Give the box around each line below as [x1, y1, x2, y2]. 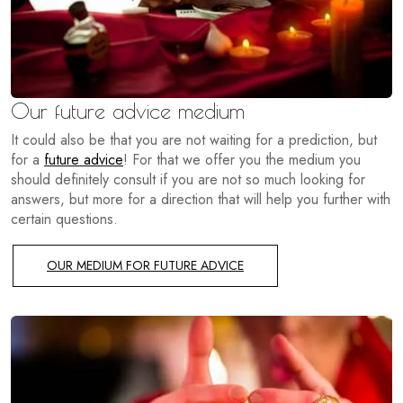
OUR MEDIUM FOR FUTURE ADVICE [47, 256, 244, 275]
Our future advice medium [11, 98, 245, 124]
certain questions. [11, 209, 118, 230]
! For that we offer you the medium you [123, 149, 361, 171]
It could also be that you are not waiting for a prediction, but [11, 130, 377, 151]
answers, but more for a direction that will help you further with [11, 189, 390, 210]
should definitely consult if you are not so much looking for [11, 169, 365, 191]
